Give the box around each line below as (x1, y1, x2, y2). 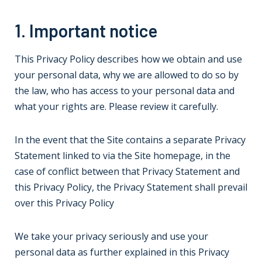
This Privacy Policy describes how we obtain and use (15, 53, 242, 65)
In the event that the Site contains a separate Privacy (15, 133, 246, 146)
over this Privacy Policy (15, 196, 114, 209)
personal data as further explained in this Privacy (15, 246, 229, 258)
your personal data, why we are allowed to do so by (15, 68, 239, 81)
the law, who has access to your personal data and (15, 84, 235, 97)
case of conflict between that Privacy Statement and (15, 165, 240, 178)
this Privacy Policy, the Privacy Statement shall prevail (15, 181, 247, 194)
